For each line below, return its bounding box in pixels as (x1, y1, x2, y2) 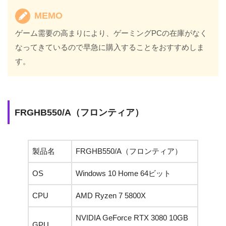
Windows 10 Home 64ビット (76, 168, 171, 178)
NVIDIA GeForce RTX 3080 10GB (76, 213, 188, 222)
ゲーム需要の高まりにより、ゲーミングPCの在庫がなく (15, 28, 208, 37)
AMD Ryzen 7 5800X (76, 191, 146, 200)
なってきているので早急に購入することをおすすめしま (15, 42, 205, 51)
